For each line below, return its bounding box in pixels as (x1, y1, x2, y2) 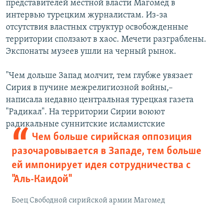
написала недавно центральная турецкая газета (6, 95, 194, 105)
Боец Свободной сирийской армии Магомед (12, 196, 165, 204)
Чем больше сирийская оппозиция (31, 131, 192, 143)
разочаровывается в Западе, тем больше (12, 145, 201, 157)
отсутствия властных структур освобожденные (6, 22, 188, 32)
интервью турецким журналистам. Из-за (6, 10, 168, 20)
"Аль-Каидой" (12, 173, 71, 185)
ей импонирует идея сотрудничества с (12, 159, 191, 171)
